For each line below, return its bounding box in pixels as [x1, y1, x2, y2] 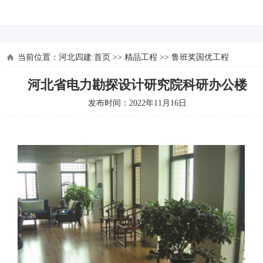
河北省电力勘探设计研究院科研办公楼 [28, 77, 247, 92]
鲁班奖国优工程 [171, 53, 229, 62]
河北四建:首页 [59, 53, 110, 62]
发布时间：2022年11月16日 [88, 99, 187, 107]
